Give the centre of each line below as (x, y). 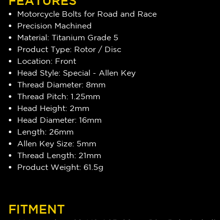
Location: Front (47, 61)
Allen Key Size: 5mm (57, 144)
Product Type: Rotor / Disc (69, 49)
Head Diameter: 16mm (60, 120)
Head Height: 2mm (54, 108)
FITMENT (37, 209)
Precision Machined (55, 26)
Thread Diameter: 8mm (62, 85)
